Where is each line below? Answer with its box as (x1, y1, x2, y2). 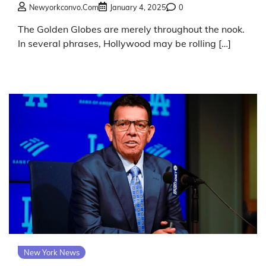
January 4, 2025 (110, 2, 166, 12)
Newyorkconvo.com (29, 2, 99, 12)
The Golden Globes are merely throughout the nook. (18, 23, 245, 36)
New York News (24, 247, 80, 257)
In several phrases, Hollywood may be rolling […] (18, 37, 231, 50)
